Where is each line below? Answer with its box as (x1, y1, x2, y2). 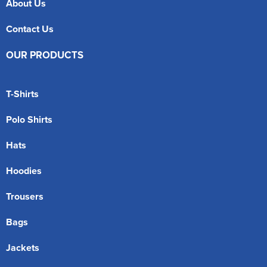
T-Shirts (6, 86, 39, 101)
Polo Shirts (6, 112, 52, 126)
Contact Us (6, 21, 54, 36)
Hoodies (6, 163, 42, 178)
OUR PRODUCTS (6, 47, 83, 62)
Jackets (6, 240, 39, 254)
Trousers (6, 189, 44, 203)
